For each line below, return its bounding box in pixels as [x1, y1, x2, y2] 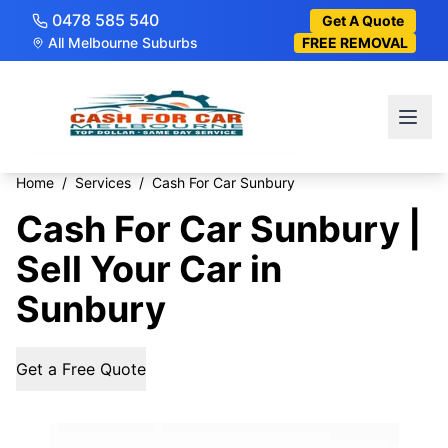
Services [75, 174, 131, 191]
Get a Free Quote [16, 358, 146, 379]
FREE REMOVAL [302, 34, 408, 51]
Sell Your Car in [16, 247, 282, 291]
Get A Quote [322, 11, 404, 29]
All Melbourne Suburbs [48, 34, 198, 51]
